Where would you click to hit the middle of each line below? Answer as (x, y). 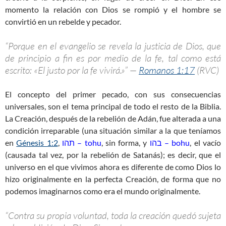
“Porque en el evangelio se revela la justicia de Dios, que (113, 46)
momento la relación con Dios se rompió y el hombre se (113, 10)
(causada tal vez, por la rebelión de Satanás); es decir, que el (113, 155)
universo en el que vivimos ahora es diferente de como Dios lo (113, 167)
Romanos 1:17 (167, 70)
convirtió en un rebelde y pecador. (63, 22)
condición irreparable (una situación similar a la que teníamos (113, 131)
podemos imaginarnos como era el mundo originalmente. (103, 191)
